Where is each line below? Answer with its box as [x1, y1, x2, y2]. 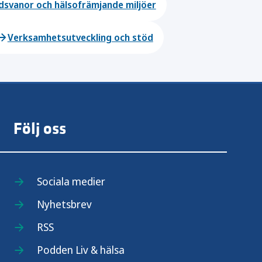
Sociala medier [37, 174, 106, 188]
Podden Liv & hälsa [37, 243, 125, 257]
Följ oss [13, 119, 67, 139]
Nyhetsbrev [37, 197, 92, 211]
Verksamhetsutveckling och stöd [7, 31, 153, 44]
